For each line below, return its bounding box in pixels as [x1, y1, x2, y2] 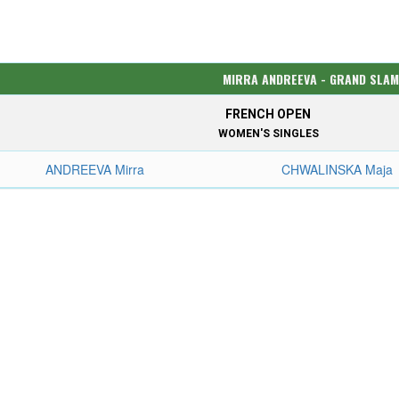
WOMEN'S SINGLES [217, 127, 319, 140]
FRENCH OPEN [225, 107, 312, 121]
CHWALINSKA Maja [281, 160, 394, 178]
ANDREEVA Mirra [45, 160, 145, 178]
